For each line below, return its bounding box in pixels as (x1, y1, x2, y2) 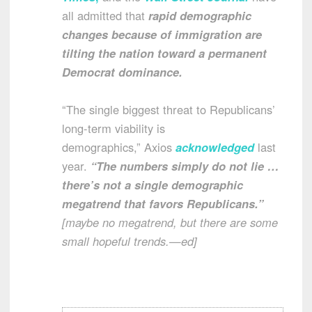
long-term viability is (62, 119, 165, 136)
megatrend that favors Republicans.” (62, 194, 267, 212)
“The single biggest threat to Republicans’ (62, 100, 275, 118)
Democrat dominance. (62, 63, 182, 80)
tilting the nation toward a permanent (62, 44, 267, 61)
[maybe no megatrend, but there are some (62, 213, 278, 231)
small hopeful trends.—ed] (62, 232, 197, 249)
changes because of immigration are (62, 25, 262, 42)
